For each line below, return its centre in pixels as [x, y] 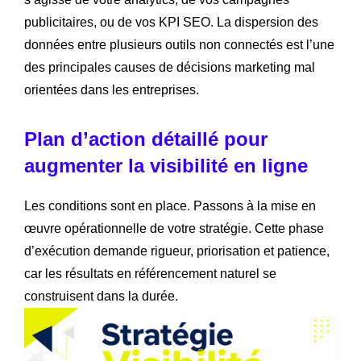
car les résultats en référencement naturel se [150, 274]
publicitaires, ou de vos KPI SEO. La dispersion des [171, 23]
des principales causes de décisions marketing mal [170, 68]
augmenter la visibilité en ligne [166, 166]
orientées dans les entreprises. [112, 90]
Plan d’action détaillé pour [146, 139]
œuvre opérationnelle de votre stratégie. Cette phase [174, 229]
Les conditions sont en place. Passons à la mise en [170, 206]
